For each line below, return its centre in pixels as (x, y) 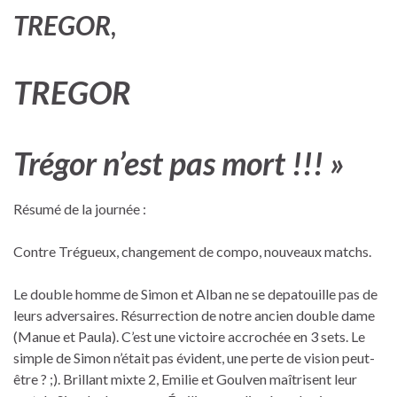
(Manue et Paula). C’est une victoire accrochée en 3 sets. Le (189, 336)
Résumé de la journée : (80, 208)
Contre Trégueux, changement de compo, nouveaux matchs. (192, 251)
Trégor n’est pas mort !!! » (179, 163)
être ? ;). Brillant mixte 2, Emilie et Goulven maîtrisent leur (185, 378)
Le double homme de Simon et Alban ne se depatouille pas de (195, 293)
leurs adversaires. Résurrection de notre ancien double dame (194, 315)
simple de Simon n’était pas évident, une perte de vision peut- (194, 357)
